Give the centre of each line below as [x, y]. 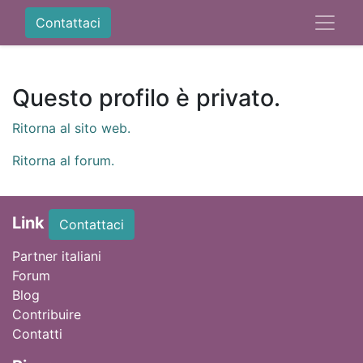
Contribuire [47, 314]
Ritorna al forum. [63, 160]
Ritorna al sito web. [71, 128]
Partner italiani [57, 256]
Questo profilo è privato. [146, 98]
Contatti [37, 334]
